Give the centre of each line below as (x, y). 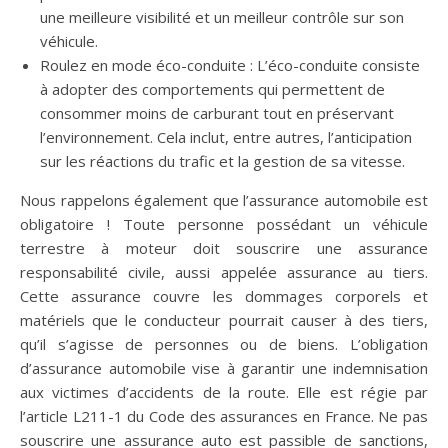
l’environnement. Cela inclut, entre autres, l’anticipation (226, 137)
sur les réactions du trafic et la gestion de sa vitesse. (222, 161)
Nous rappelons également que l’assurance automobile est (224, 200)
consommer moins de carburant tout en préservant (217, 113)
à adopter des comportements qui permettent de (212, 89)
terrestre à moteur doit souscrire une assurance (224, 248)
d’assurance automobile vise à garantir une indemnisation (224, 368)
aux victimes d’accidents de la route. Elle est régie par (224, 392)
